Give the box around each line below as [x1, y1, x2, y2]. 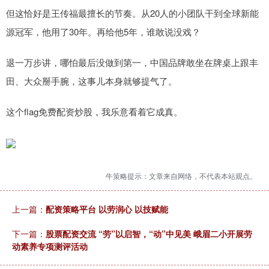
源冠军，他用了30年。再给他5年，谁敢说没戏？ [6, 25, 201, 38]
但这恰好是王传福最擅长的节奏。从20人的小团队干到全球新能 [6, 7, 259, 20]
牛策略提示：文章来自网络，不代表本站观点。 [106, 171, 257, 181]
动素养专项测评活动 [12, 240, 88, 253]
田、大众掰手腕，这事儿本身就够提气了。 [6, 74, 177, 88]
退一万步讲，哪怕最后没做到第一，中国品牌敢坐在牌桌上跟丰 [6, 56, 258, 69]
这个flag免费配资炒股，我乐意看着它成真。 [6, 105, 183, 118]
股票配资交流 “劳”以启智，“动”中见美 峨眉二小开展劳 [46, 228, 252, 240]
